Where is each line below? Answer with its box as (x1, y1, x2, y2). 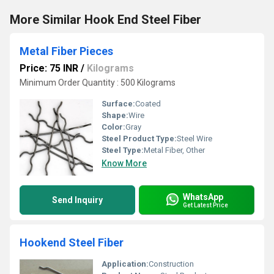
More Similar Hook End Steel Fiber (10, 12, 201, 27)
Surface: (102, 99, 135, 108)
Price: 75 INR (20, 62, 78, 74)
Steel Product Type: (102, 134, 177, 143)
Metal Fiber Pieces (20, 45, 113, 57)
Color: (102, 122, 125, 131)
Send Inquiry (52, 195, 103, 205)
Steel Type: (102, 146, 144, 155)
